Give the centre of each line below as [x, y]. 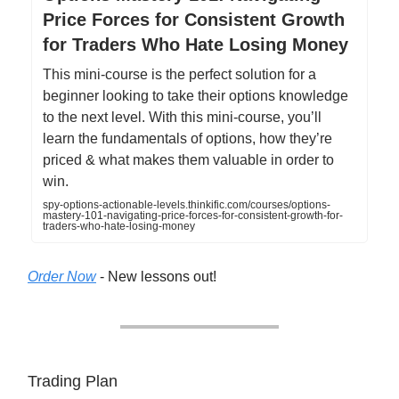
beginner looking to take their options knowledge [195, 96]
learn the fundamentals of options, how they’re [187, 139]
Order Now [62, 277]
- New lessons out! [156, 277]
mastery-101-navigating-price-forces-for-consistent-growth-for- [193, 216]
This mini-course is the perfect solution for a [179, 75]
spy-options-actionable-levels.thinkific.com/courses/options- [187, 205]
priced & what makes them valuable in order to [188, 160]
